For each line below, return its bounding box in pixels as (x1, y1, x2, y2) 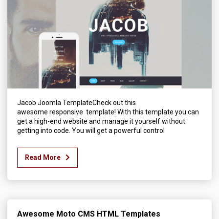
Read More (25, 153, 61, 161)
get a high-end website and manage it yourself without (17, 117, 185, 125)
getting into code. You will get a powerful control (17, 127, 165, 134)
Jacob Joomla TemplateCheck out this (17, 99, 136, 107)
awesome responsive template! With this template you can (17, 108, 199, 116)
